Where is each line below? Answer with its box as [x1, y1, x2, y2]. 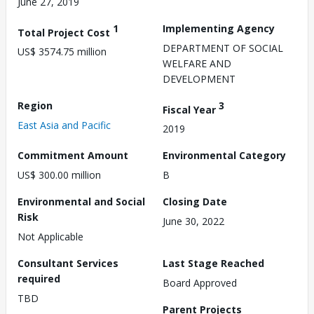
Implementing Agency [163, 21, 275, 35]
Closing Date [163, 195, 227, 209]
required [18, 272, 60, 286]
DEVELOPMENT [163, 71, 235, 86]
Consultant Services [18, 257, 118, 271]
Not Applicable [18, 230, 83, 244]
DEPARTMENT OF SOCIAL [163, 41, 283, 55]
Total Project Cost [18, 25, 113, 39]
